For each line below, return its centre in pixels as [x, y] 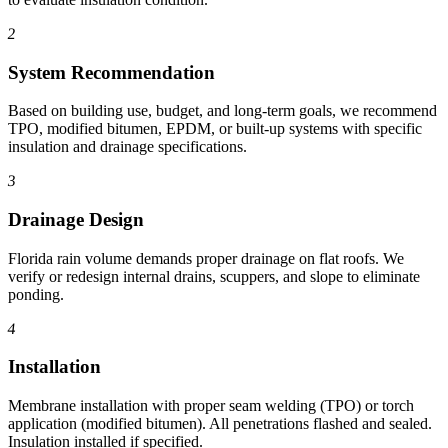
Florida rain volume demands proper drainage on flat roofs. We [206, 258]
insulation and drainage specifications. [127, 147]
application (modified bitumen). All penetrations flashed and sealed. [220, 424]
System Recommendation [111, 72]
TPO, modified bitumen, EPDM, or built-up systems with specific [215, 129]
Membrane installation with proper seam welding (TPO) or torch [211, 406]
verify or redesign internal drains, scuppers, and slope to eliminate [214, 276]
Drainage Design [76, 219]
